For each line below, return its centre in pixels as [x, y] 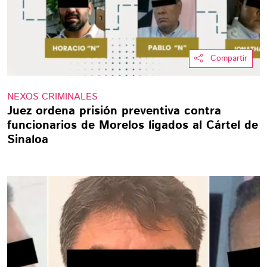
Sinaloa [28, 140]
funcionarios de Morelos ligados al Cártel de [133, 125]
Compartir [229, 58]
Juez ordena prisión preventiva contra [114, 111]
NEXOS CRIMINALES [52, 97]
